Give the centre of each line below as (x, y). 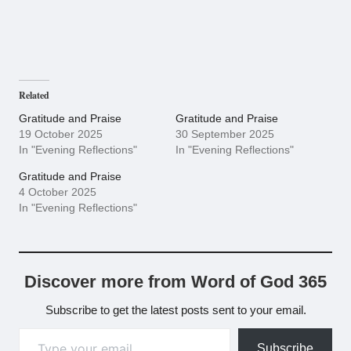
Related (34, 96)
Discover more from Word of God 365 (175, 282)
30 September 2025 (225, 134)
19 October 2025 (61, 134)
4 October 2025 (58, 192)
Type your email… (38, 327)
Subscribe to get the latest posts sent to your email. (175, 310)
